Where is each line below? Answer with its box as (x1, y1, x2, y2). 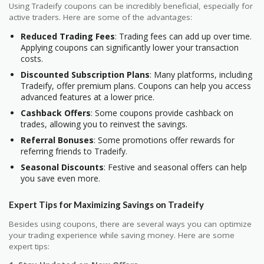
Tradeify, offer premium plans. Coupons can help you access (21, 80, 251, 92)
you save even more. (21, 173, 100, 184)
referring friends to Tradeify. (21, 146, 127, 157)
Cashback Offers (21, 107, 91, 119)
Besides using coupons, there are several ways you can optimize (9, 218, 252, 229)
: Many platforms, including (150, 69, 252, 81)
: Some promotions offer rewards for (94, 134, 235, 146)
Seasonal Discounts (21, 161, 104, 173)
